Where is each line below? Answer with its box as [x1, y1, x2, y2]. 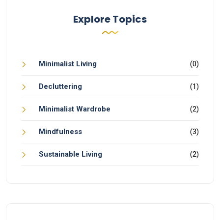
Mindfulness [39, 127, 82, 136]
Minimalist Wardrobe [39, 104, 110, 113]
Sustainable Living [39, 149, 102, 159]
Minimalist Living [39, 59, 97, 68]
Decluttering [39, 82, 82, 91]
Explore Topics [73, 12, 147, 26]
